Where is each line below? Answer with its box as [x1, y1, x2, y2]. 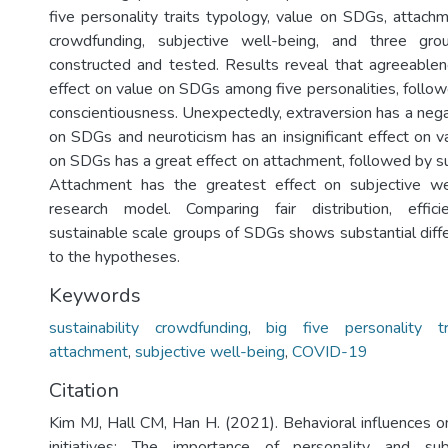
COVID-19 [292, 341, 368, 363]
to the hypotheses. [49, 246, 180, 268]
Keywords [49, 282, 141, 309]
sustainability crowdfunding [49, 317, 248, 339]
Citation [49, 377, 119, 404]
